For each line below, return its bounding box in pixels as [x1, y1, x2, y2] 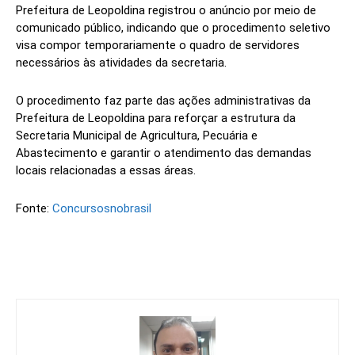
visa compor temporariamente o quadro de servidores [16, 38, 300, 53]
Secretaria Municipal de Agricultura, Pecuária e [16, 128, 258, 143]
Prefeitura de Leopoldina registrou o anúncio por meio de [16, 3, 316, 18]
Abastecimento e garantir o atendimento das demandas [16, 146, 311, 161]
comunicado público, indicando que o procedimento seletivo [16, 21, 330, 36]
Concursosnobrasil [52, 201, 151, 216]
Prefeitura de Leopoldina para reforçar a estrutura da [16, 111, 296, 126]
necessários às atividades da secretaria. [16, 55, 227, 71]
